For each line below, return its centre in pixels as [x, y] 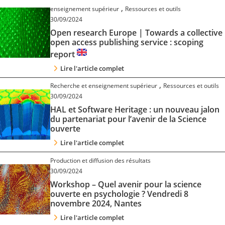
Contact [27, 8]
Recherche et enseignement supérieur [104, 86]
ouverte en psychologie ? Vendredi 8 [119, 194]
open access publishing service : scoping [127, 42]
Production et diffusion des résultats [100, 160]
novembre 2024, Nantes [96, 203]
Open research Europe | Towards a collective [136, 32]
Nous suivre [35, 37]
